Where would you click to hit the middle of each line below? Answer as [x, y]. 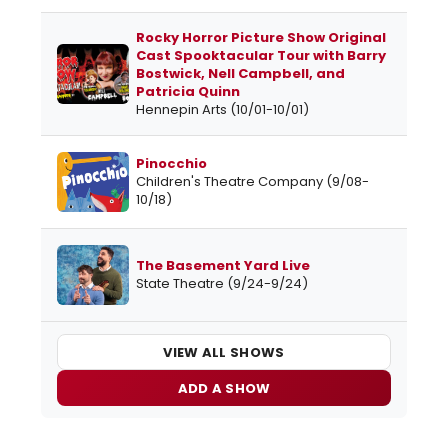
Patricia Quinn [188, 92]
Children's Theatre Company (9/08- [252, 182]
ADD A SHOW [224, 388]
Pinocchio [171, 164]
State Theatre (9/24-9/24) [222, 284]
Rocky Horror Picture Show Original [261, 38]
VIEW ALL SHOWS [224, 352]
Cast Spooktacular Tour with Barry [261, 56]
